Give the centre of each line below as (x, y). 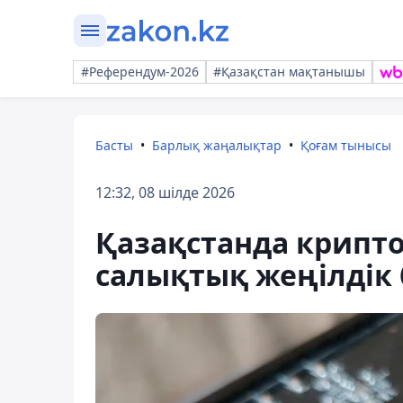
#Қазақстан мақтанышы (289, 72)
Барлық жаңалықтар (217, 145)
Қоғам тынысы (346, 145)
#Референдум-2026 (140, 72)
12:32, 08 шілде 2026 (165, 193)
